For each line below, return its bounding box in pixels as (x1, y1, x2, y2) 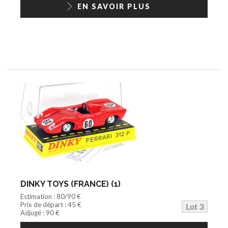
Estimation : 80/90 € (20, 192, 81, 201)
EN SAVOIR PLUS (77, 2, 151, 11)
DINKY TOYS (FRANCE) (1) (20, 179, 121, 189)
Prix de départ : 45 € (20, 200, 81, 209)
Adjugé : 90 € (20, 208, 60, 217)
